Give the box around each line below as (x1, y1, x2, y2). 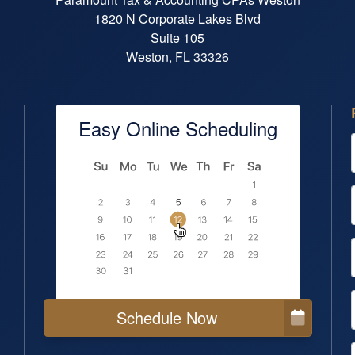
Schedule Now (116, 306, 217, 330)
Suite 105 (151, 29, 204, 47)
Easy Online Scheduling (78, 114, 277, 142)
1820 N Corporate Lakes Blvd (94, 10, 261, 28)
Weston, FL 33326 (126, 48, 229, 66)
